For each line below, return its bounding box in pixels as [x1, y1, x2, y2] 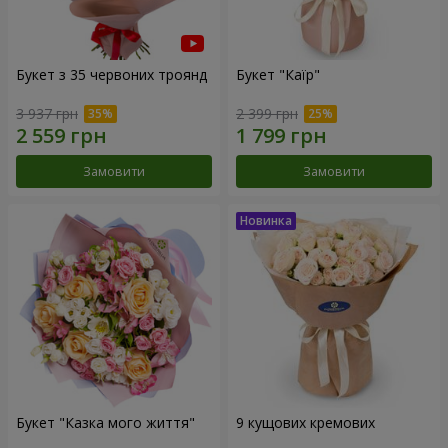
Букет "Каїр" [236, 64, 320, 84]
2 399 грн [236, 103, 298, 123]
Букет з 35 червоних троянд [16, 64, 207, 84]
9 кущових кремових [236, 412, 375, 432]
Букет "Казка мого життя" [16, 412, 195, 432]
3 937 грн [16, 103, 78, 123]
